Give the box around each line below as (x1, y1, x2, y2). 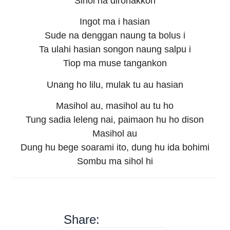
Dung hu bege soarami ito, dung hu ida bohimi (20, 142, 209, 153)
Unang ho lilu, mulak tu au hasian (46, 79, 183, 90)
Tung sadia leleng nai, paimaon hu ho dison (26, 114, 204, 125)
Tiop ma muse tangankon (63, 58, 167, 69)
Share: (63, 213, 100, 227)
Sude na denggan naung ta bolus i (44, 30, 185, 41)
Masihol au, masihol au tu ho (56, 101, 174, 111)
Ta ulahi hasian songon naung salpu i (39, 44, 191, 55)
